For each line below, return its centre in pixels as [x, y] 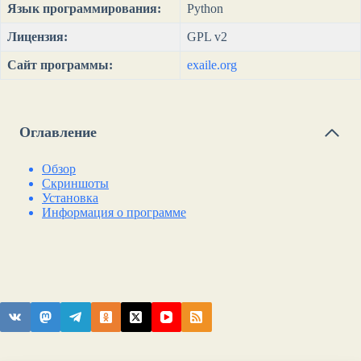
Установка [70, 197]
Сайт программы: [60, 64]
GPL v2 [207, 36]
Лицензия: [37, 36]
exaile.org [212, 64]
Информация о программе [114, 212]
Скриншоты [75, 183]
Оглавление [58, 133]
